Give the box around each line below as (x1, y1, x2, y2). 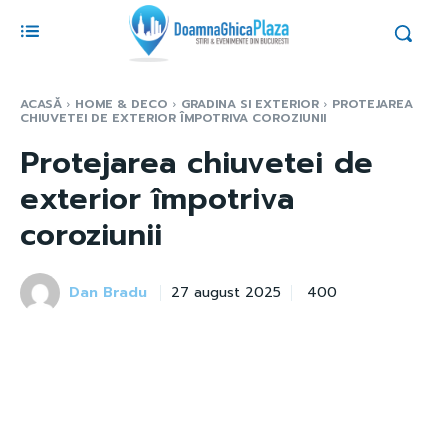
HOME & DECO (75, 94, 168, 113)
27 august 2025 (171, 281, 281, 303)
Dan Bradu (69, 281, 147, 303)
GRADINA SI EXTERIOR (181, 94, 319, 113)
